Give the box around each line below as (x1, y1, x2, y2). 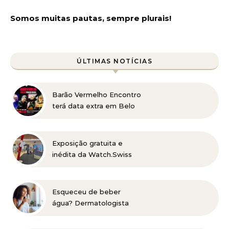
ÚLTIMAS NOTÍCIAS (77, 57, 152, 65)
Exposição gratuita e (52, 139, 123, 148)
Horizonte (52, 113, 87, 122)
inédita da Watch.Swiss (52, 150, 132, 159)
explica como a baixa (52, 210, 124, 219)
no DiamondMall (52, 162, 107, 170)
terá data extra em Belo (52, 102, 135, 110)
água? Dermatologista (52, 199, 129, 208)
